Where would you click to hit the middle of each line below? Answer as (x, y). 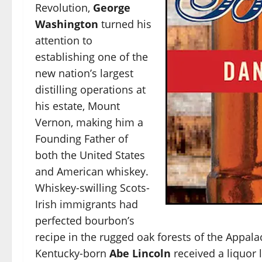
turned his (125, 24)
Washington (67, 24)
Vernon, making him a (89, 122)
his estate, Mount (77, 106)
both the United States (90, 155)
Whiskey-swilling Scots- (92, 187)
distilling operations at (90, 89)
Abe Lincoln (139, 253)
